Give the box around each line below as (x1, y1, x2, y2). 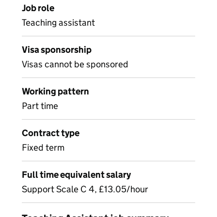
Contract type (22, 127, 79, 139)
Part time (22, 100, 58, 111)
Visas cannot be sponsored (22, 59, 128, 70)
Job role (22, 2, 54, 14)
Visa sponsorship (22, 44, 92, 55)
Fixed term (22, 142, 64, 153)
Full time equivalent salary (22, 169, 131, 180)
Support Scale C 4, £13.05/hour (22, 184, 148, 195)
